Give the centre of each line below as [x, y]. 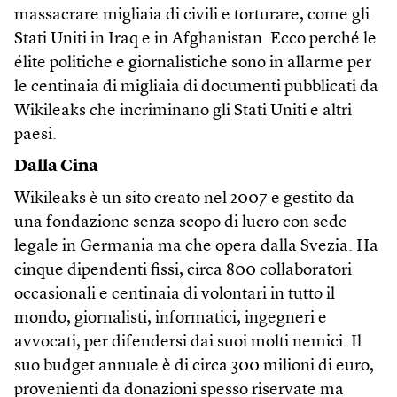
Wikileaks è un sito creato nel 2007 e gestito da [184, 199]
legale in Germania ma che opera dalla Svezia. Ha [196, 247]
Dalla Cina [56, 167]
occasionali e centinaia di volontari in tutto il [175, 295]
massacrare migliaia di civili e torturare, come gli [192, 16]
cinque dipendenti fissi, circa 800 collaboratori [183, 271]
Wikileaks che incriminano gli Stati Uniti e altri [183, 111]
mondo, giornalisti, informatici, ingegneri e [171, 319]
